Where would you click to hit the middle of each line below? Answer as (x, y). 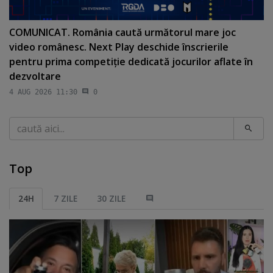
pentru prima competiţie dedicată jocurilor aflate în (131, 61)
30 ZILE (112, 198)
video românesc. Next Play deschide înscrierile (119, 47)
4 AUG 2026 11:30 (43, 92)
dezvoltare (35, 76)
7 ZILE (65, 198)
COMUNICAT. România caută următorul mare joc (122, 32)
